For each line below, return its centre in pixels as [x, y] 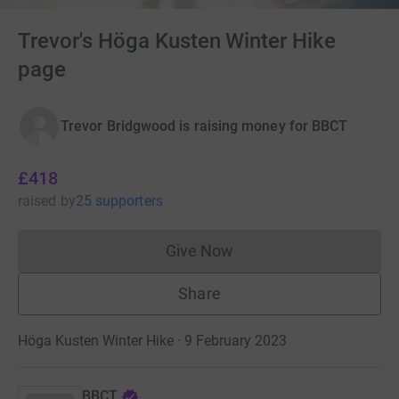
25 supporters [119, 201]
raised [37, 201]
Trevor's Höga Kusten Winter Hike [177, 41]
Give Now [199, 251]
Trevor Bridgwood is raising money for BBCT [204, 126]
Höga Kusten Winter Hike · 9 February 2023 [152, 341]
